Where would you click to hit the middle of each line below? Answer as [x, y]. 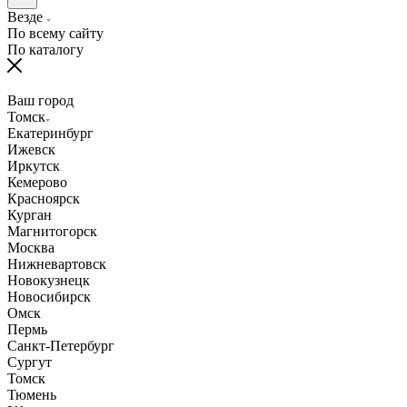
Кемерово [37, 182]
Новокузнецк [49, 280]
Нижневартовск [57, 263]
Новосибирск [49, 296]
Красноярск [44, 198]
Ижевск [31, 149]
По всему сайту [55, 33]
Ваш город [40, 100]
